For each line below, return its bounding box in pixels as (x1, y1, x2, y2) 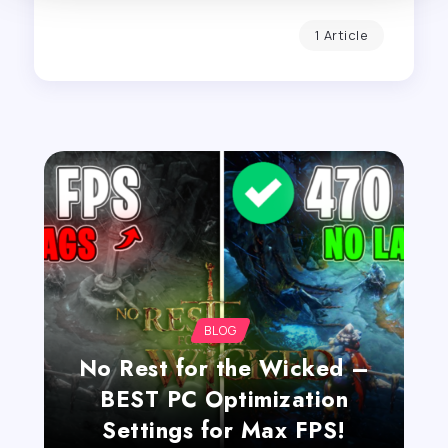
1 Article (314, 25, 368, 44)
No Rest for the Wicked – (78, 351, 370, 384)
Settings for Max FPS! (102, 413, 346, 446)
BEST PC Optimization (100, 382, 348, 415)
